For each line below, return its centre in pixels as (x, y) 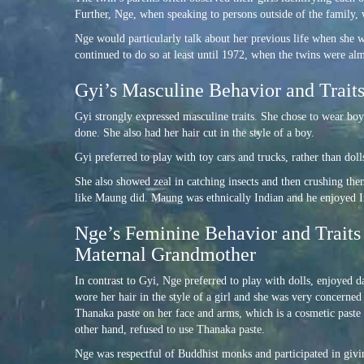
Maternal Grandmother (165, 255)
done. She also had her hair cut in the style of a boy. (195, 133)
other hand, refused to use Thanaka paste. (170, 330)
